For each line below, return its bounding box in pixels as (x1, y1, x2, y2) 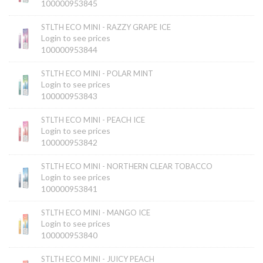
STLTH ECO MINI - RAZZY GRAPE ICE (41, 22, 171, 32)
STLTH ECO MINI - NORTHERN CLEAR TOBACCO (41, 161, 213, 171)
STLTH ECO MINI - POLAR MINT (41, 69, 153, 79)
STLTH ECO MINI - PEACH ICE (41, 115, 145, 125)
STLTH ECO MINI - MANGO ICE (41, 208, 150, 218)
